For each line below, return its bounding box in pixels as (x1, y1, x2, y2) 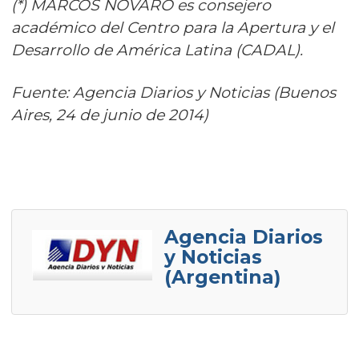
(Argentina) (164, 265, 280, 288)
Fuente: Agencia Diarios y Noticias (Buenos (11, 83, 336, 102)
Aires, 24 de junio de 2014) (11, 106, 208, 124)
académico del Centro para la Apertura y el (11, 18, 334, 37)
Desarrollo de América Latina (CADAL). (11, 41, 303, 59)
